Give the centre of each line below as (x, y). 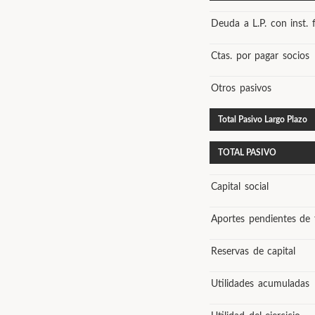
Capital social (240, 187)
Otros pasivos (241, 89)
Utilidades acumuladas (260, 284)
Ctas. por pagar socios (260, 56)
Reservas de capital (253, 252)
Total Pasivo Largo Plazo (263, 120)
